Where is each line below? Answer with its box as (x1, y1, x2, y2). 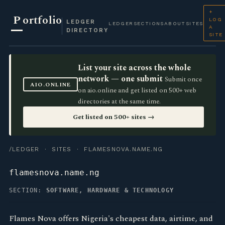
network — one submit (78, 73, 163, 85)
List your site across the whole (78, 62, 191, 74)
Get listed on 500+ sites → (72, 112, 155, 122)
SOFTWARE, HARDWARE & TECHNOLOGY (46, 187, 174, 194)
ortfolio (23, 12, 62, 29)
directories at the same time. (78, 96, 161, 106)
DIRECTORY (66, 27, 109, 34)
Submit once (165, 74, 202, 84)
